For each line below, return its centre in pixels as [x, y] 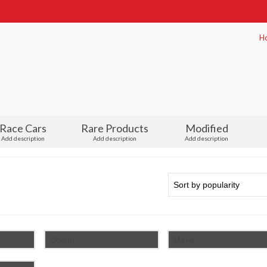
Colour [62, 240]
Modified [207, 128]
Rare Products [115, 128]
